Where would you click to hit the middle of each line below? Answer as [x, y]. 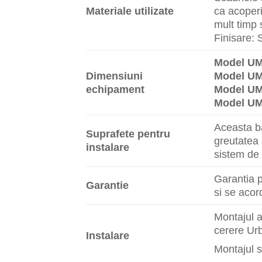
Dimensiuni [114, 75]
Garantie [107, 185]
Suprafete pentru [128, 133]
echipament [115, 89]
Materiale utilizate [130, 11]
